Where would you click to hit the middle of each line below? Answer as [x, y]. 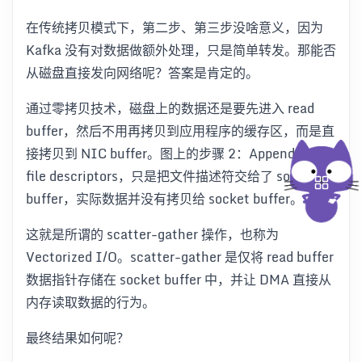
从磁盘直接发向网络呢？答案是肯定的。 [142, 72]
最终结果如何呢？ [78, 337]
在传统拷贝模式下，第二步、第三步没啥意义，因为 [175, 27]
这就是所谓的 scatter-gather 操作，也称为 [152, 234]
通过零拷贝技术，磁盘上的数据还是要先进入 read [170, 108]
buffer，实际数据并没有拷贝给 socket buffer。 [164, 198]
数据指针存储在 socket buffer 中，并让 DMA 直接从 [179, 279]
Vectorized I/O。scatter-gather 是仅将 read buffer [180, 257]
